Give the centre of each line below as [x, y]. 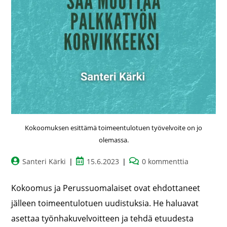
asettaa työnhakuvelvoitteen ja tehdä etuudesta [103, 219]
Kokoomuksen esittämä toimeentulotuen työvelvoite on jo [113, 128]
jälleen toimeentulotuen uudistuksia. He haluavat [105, 203]
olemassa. [113, 140]
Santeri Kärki [44, 162]
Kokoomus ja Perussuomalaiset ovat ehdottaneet [106, 188]
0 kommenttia [165, 162]
